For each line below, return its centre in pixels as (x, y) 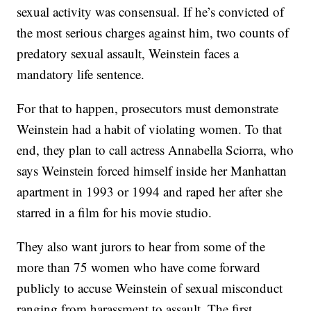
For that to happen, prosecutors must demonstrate (148, 108)
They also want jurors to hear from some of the (141, 246)
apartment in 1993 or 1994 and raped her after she (150, 192)
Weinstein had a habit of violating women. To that (150, 129)
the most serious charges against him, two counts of (153, 33)
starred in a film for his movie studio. (115, 212)
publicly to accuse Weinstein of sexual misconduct (150, 288)
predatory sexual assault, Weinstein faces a (128, 53)
